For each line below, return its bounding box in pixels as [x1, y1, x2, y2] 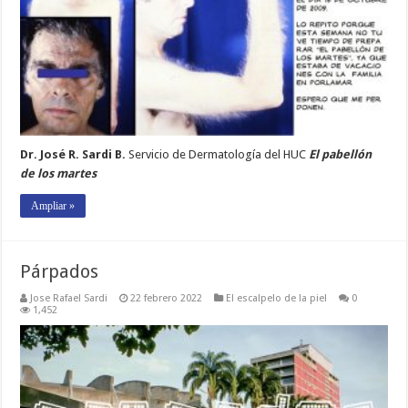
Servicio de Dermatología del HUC [126, 147, 310, 161]
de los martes [20, 166, 97, 180]
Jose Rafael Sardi [30, 291, 108, 304]
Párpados [20, 260, 99, 282]
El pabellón [309, 147, 372, 161]
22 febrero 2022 [130, 291, 203, 304]
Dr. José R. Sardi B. [20, 147, 127, 161]
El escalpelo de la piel [226, 291, 328, 304]
